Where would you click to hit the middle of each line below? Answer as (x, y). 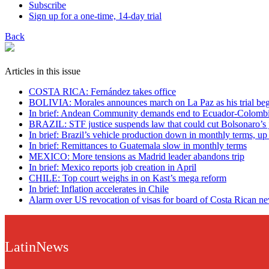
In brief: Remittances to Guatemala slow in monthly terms (138, 145)
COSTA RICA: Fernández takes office (102, 91)
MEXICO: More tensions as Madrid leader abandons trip (137, 156)
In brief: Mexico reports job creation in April (113, 167)
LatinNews (37, 246)
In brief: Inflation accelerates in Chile (99, 189)
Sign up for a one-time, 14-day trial (95, 16)
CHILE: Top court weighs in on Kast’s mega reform (128, 178)
